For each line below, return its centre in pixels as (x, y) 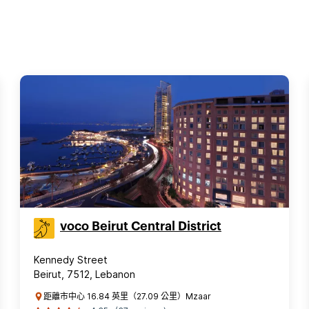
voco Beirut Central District (141, 226)
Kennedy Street (71, 260)
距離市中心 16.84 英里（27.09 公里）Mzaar (127, 296)
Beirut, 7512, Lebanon (84, 274)
